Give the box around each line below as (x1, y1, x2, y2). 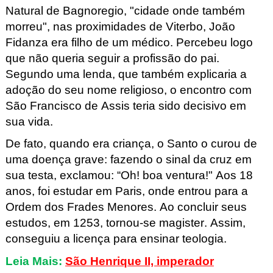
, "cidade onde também (123, 4, 245, 17)
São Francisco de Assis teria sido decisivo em (5, 99, 246, 112)
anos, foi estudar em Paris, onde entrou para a (5, 185, 248, 198)
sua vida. (5, 115, 56, 128)
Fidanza (5, 35, 48, 49)
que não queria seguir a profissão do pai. (5, 51, 219, 65)
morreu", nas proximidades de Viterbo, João (5, 19, 235, 33)
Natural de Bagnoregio (5, 4, 124, 17)
